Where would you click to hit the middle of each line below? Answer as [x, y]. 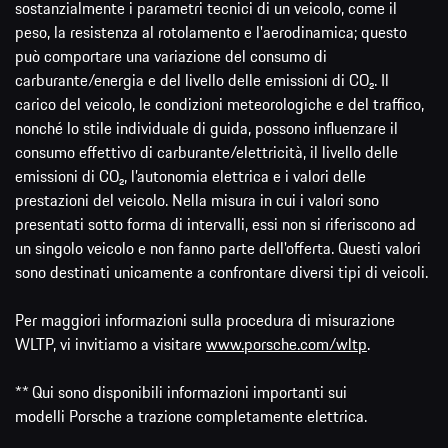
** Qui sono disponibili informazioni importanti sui [181, 391]
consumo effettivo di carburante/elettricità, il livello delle [206, 151]
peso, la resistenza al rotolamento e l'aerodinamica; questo [211, 31]
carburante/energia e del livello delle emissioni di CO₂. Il [202, 79]
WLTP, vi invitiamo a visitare [110, 343]
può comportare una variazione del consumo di [171, 55]
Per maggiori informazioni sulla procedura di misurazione [205, 319]
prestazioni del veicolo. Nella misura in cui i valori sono [197, 199]
